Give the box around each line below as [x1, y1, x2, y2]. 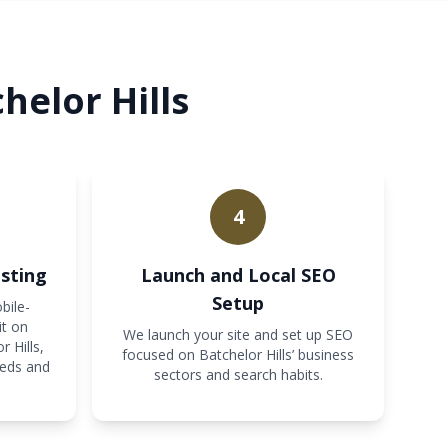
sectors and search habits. [153, 365, 323, 384]
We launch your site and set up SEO [123, 325, 353, 344]
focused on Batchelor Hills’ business [122, 345, 354, 364]
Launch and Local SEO [140, 263, 336, 287]
